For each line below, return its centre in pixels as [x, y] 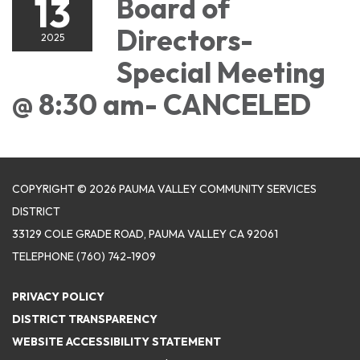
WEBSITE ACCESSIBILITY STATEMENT [117, 341]
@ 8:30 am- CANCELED [162, 104]
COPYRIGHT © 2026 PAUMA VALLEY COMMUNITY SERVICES [164, 188]
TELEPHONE [43, 256]
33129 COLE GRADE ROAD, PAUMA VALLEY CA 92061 [145, 233]
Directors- [185, 40]
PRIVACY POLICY [58, 296]
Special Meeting [221, 72]
